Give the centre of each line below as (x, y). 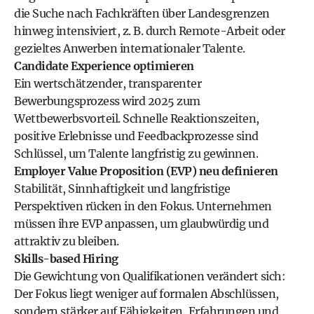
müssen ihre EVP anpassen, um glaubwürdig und (141, 224)
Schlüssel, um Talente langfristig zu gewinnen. (136, 153)
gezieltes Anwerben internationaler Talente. (130, 48)
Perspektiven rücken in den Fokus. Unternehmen (143, 206)
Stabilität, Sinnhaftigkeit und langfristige (122, 189)
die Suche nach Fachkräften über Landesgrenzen (142, 13)
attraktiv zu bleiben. (67, 241)
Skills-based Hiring (66, 259)
